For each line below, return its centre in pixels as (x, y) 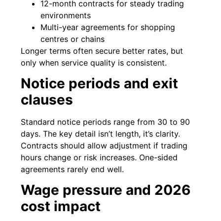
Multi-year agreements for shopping (108, 27)
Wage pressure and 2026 (106, 190)
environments (66, 15)
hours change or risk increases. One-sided (99, 158)
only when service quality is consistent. (94, 62)
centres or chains (73, 39)
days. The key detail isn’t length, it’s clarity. (101, 134)
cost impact (61, 206)
